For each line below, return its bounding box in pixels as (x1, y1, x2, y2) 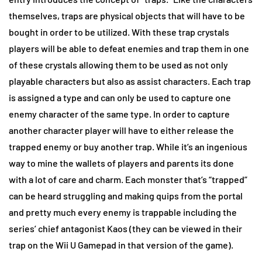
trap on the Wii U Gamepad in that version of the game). (9, 239, 235, 251)
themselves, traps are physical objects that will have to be (9, 10, 245, 22)
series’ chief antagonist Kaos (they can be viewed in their (9, 223, 242, 235)
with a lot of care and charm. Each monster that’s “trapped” (9, 174, 247, 185)
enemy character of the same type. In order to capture (9, 108, 230, 120)
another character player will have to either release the (9, 125, 234, 136)
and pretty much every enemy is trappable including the (9, 206, 237, 218)
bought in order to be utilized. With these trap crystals (9, 26, 229, 38)
